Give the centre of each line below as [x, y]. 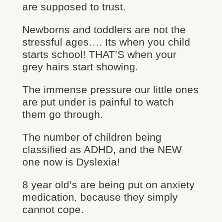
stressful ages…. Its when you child [106, 42]
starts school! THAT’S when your [99, 54]
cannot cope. [53, 209]
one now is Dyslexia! [71, 162]
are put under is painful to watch [98, 102]
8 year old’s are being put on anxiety [108, 185]
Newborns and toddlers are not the [104, 29]
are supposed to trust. [74, 7]
